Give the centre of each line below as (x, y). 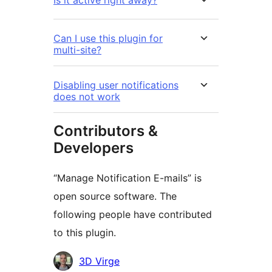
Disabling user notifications (116, 85)
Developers (93, 148)
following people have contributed (133, 215)
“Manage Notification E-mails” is (127, 178)
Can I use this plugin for (108, 39)
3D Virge (99, 261)
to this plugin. (85, 233)
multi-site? (77, 50)
